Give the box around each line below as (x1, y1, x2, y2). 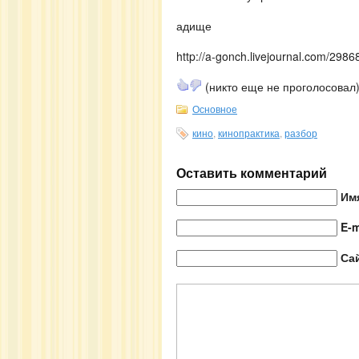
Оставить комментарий (176, 163, 327, 182)
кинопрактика (218, 125, 280, 139)
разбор (284, 125, 317, 139)
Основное (192, 101, 237, 115)
